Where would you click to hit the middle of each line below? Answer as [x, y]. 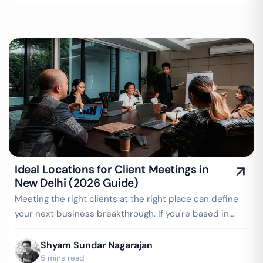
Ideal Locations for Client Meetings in [112, 169]
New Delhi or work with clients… [81, 228]
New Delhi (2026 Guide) [77, 183]
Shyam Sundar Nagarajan [97, 245]
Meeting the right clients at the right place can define [127, 199]
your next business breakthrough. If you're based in [122, 214]
